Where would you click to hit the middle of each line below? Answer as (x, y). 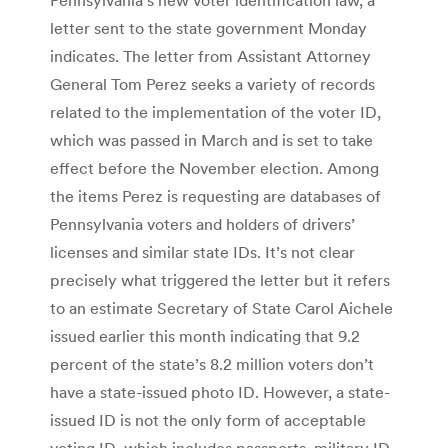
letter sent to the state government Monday (208, 27)
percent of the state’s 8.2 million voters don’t (212, 363)
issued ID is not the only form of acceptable (208, 419)
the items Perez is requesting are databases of (215, 195)
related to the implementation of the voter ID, (215, 111)
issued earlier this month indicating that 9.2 (205, 335)
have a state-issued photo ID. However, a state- (220, 391)
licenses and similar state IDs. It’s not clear (202, 251)
